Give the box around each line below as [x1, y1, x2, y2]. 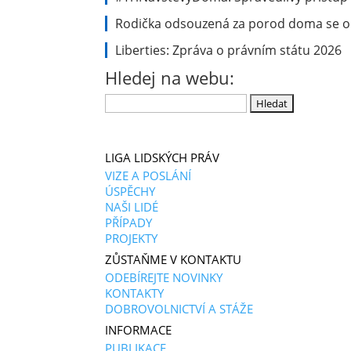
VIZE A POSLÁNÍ [105, 168, 192, 183]
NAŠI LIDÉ [105, 199, 159, 215]
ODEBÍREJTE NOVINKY [105, 270, 223, 285]
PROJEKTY [105, 230, 158, 246]
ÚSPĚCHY [105, 183, 156, 199]
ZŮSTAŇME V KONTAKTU [105, 251, 242, 267]
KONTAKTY [105, 285, 165, 301]
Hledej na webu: [105, 66, 235, 89]
